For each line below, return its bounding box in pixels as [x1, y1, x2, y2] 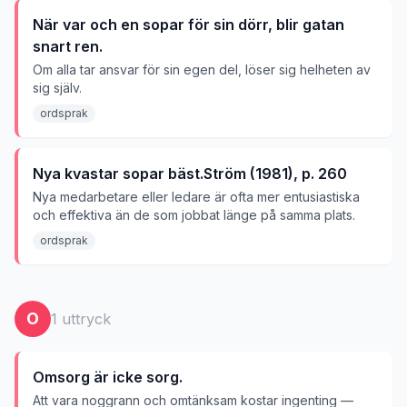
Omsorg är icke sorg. [33, 368, 183, 386]
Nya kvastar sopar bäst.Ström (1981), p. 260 [33, 164, 347, 183]
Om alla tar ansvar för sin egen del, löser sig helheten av [33, 62, 371, 77]
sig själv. [33, 80, 82, 95]
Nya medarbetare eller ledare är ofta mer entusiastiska [33, 189, 360, 204]
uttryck [57, 310, 111, 328]
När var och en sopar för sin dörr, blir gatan [33, 15, 344, 34]
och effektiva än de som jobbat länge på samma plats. [33, 207, 355, 223]
